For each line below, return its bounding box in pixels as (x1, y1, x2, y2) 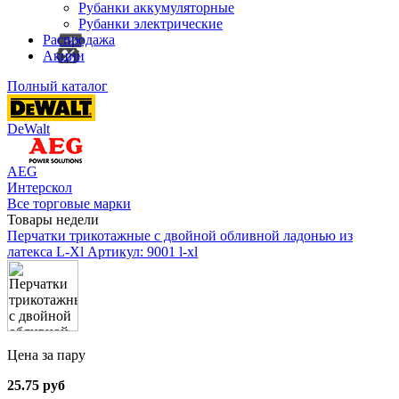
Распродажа (43, 32, 115, 47)
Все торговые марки (7, 196, 131, 211)
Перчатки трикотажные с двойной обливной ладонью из (7, 228, 353, 243)
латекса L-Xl (7, 244, 87, 259)
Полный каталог (7, 78, 108, 94)
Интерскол (7, 180, 72, 195)
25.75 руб (7, 378, 65, 393)
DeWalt (7, 121, 50, 136)
